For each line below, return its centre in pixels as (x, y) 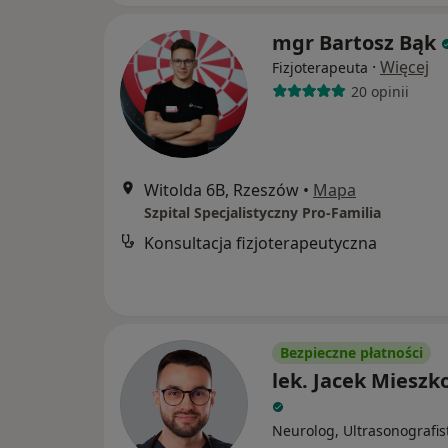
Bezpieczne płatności (351, 352)
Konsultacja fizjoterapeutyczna (260, 243)
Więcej (404, 67)
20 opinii (379, 91)
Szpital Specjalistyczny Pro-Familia (262, 212)
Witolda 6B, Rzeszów (221, 190)
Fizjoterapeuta (320, 67)
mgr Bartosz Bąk (354, 42)
